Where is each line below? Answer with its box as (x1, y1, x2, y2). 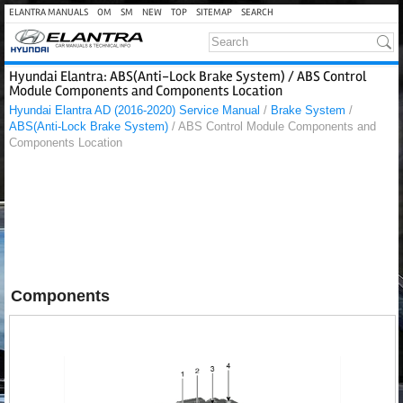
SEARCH (241, 6, 273, 18)
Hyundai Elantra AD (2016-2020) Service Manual (9, 103, 260, 117)
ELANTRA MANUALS (9, 6, 88, 18)
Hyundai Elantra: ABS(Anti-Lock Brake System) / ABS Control (9, 67, 366, 85)
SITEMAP (196, 6, 232, 18)
